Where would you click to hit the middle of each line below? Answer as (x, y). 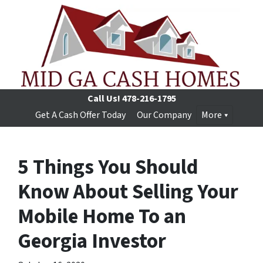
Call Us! (104, 99)
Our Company (164, 115)
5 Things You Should (108, 167)
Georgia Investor (92, 241)
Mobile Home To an (102, 217)
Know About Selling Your (128, 192)
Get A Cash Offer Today (80, 115)
